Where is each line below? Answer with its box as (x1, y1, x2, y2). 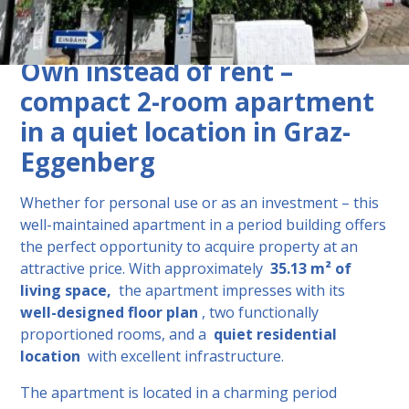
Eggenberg (20, 143, 156, 179)
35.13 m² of (270, 257, 352, 278)
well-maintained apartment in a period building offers (20, 214, 387, 235)
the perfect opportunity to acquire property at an (20, 236, 359, 257)
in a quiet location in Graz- (20, 113, 351, 149)
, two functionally (198, 301, 320, 322)
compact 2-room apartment (20, 83, 375, 119)
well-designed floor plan (20, 301, 199, 322)
